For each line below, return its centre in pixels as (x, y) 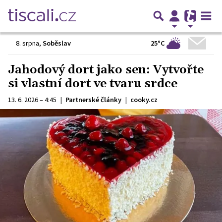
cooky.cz (144, 100)
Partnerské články (93, 100)
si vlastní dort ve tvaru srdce (93, 84)
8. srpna (28, 43)
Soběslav (57, 43)
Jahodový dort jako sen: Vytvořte (106, 70)
